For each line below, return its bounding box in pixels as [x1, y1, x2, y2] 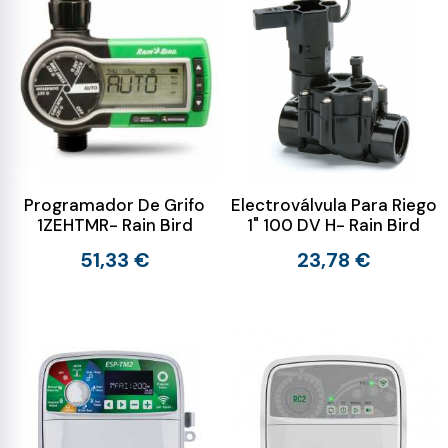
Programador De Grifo [24, 194, 205, 216]
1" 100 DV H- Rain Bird [247, 214, 420, 236]
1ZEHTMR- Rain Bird [36, 214, 193, 236]
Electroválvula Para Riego [230, 194, 437, 216]
